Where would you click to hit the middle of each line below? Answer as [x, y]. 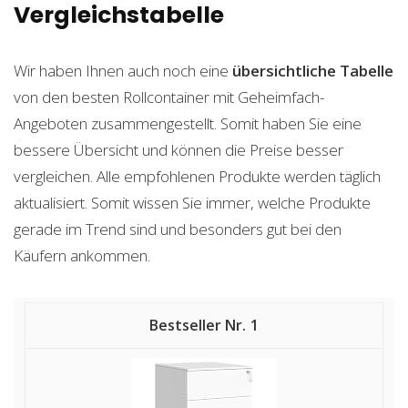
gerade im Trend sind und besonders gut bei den [178, 229]
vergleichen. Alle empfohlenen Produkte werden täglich [197, 176]
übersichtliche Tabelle [313, 71]
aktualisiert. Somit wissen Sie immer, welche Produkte [192, 203]
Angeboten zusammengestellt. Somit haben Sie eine [188, 123]
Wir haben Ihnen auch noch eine [123, 71]
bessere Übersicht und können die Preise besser [178, 150]
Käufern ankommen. [82, 255]
